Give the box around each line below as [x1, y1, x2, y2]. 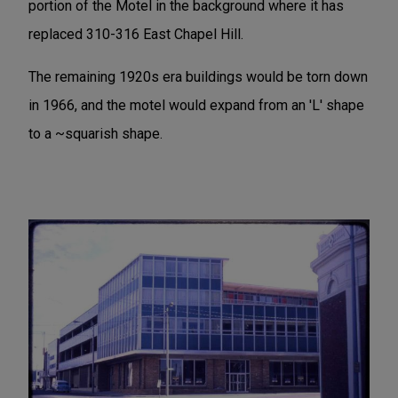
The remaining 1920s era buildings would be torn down [28, 68, 368, 85]
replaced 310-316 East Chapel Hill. [28, 25, 247, 43]
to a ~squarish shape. [28, 124, 166, 142]
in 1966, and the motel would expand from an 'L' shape [28, 96, 364, 114]
